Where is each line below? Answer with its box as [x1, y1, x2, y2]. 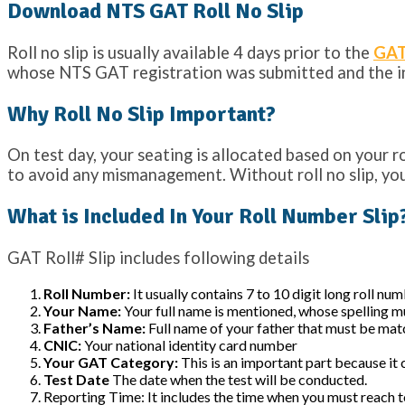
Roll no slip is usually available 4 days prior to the [7, 42, 373, 62]
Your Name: [43, 301, 121, 319]
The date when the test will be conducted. [109, 370, 367, 388]
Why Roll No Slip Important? [7, 99, 276, 127]
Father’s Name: [43, 318, 146, 336]
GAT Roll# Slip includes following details [7, 248, 309, 268]
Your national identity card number [81, 335, 297, 353]
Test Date [43, 370, 109, 388]
